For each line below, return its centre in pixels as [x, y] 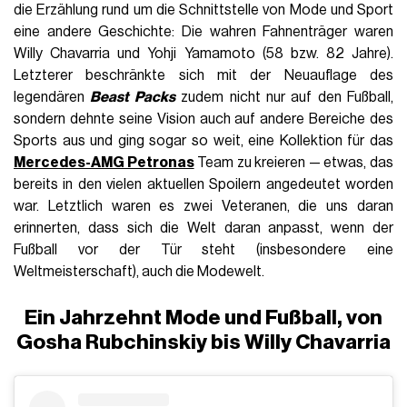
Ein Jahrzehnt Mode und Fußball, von [203, 317]
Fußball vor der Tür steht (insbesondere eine [203, 249]
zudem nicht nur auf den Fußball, [284, 97]
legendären [52, 97]
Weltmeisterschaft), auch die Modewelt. [139, 271]
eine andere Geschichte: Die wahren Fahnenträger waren [203, 31]
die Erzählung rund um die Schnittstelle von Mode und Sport [203, 10]
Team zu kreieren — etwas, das [293, 162]
